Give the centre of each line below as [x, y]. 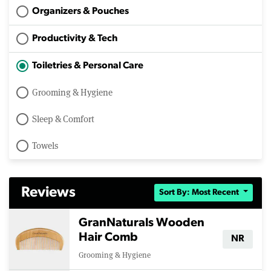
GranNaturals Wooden [142, 223]
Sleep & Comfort [63, 119]
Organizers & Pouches [80, 11]
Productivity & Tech [75, 38]
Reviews [48, 193]
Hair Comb [108, 238]
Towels [45, 145]
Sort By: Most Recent [200, 193]
